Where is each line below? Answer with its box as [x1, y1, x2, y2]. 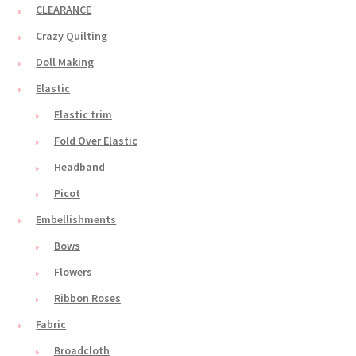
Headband [53, 160, 105, 175]
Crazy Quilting [36, 29, 108, 44]
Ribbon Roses [53, 291, 121, 306]
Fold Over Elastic [53, 133, 137, 149]
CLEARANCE [36, 2, 92, 17]
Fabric [36, 317, 67, 332]
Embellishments [36, 212, 117, 227]
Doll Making [36, 55, 95, 70]
